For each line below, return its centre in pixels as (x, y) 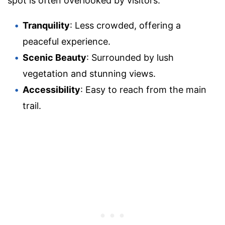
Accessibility (51, 89)
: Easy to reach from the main (143, 89)
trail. (32, 105)
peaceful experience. (67, 41)
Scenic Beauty (54, 57)
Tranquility (46, 25)
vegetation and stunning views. (89, 73)
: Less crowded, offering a (125, 25)
